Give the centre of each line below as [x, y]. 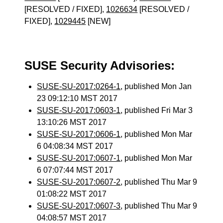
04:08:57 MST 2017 [72, 218]
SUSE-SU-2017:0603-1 [79, 110]
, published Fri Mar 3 [157, 110]
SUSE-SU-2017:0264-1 [79, 86]
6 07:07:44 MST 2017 [75, 170]
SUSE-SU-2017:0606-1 [79, 134]
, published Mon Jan [156, 86]
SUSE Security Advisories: [100, 65]
